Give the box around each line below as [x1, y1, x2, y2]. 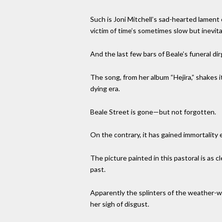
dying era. [90, 84, 120, 93]
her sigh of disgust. [90, 199, 149, 208]
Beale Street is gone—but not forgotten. [90, 107, 216, 116]
